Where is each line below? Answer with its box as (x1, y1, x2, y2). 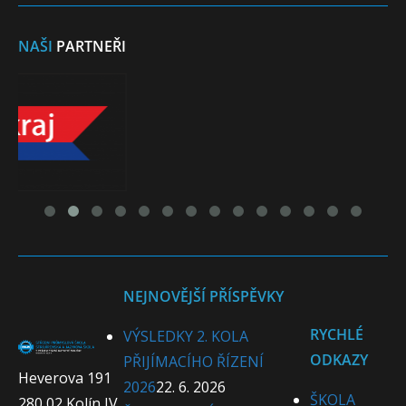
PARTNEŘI (55, 36, 126, 57)
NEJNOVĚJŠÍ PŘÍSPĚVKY (123, 285, 285, 306)
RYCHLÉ (310, 324, 364, 344)
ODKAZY (310, 349, 369, 370)
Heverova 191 (17, 368, 111, 389)
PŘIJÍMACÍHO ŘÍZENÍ (123, 351, 265, 372)
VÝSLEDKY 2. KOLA (123, 325, 249, 346)
